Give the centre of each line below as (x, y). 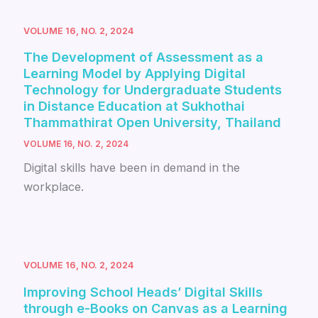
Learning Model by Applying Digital (135, 73)
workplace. (54, 187)
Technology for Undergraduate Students (153, 89)
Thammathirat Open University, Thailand (153, 122)
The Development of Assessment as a (144, 56)
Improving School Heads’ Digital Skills (143, 291)
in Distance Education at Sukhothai (135, 105)
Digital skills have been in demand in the (132, 168)
